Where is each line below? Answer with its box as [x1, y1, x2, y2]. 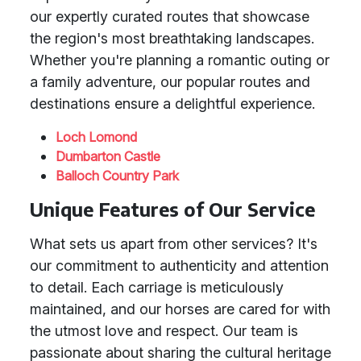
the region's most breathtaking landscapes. [30, 30, 314, 47]
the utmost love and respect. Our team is [30, 322, 298, 339]
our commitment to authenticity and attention [30, 257, 329, 274]
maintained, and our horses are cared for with [30, 301, 330, 317]
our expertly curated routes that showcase [30, 8, 309, 25]
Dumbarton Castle [56, 148, 160, 164]
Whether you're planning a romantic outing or [30, 52, 330, 68]
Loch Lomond [56, 129, 137, 145]
